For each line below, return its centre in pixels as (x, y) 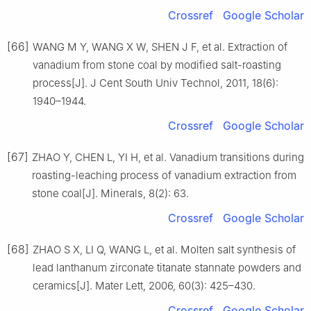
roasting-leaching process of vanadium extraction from (164, 175)
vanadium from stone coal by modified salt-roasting (157, 65)
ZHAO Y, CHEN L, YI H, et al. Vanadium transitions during (168, 157)
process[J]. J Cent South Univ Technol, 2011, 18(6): (155, 83)
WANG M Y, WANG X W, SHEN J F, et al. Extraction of (160, 47)
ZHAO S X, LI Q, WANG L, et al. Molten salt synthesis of (164, 249)
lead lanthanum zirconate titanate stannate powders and (167, 267)
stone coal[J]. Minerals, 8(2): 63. (110, 193)
